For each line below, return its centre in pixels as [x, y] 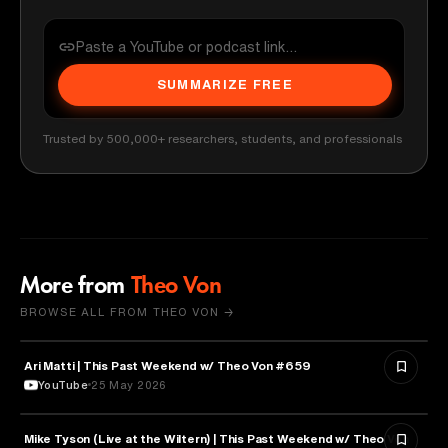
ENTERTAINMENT [100, 363]
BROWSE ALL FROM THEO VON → [127, 311]
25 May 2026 [129, 384]
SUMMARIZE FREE [225, 84]
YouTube [63, 384]
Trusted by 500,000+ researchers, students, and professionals [222, 138]
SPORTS [71, 436]
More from [73, 286]
